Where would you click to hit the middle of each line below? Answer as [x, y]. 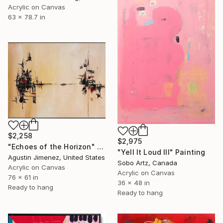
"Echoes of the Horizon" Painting [100, 147]
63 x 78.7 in [27, 17]
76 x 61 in [23, 177]
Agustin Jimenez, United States [56, 158]
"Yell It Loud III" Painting [162, 152]
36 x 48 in [134, 183]
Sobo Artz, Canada [147, 163]
